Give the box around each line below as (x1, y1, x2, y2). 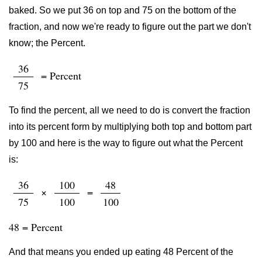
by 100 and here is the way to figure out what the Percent (9, 138, 243, 148)
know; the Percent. (9, 38, 85, 48)
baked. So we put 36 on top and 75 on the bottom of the (9, 5, 236, 15)
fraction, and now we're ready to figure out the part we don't (9, 22, 251, 32)
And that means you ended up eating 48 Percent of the (9, 247, 233, 257)
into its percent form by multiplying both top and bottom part (9, 122, 251, 132)
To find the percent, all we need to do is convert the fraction (9, 105, 250, 115)
